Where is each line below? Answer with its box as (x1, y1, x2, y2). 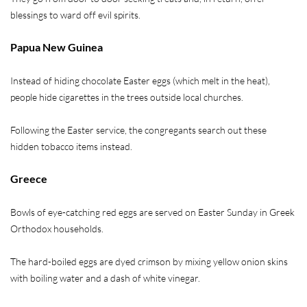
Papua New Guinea (10, 40, 103, 53)
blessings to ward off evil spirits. (10, 8, 140, 21)
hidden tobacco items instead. (10, 140, 132, 152)
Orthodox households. (10, 222, 103, 234)
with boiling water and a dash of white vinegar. (10, 271, 202, 284)
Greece (10, 171, 47, 185)
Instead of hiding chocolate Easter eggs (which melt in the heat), (10, 74, 270, 86)
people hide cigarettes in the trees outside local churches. (10, 90, 243, 103)
